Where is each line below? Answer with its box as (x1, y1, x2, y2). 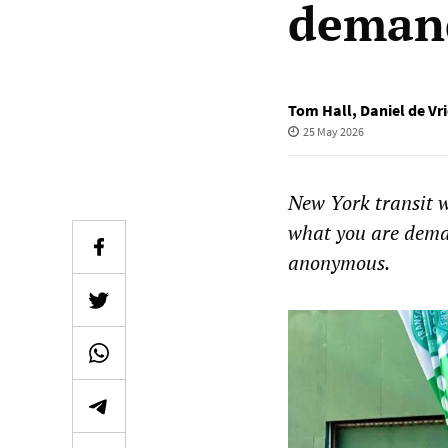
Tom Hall (288, 100, 352, 120)
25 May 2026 (302, 124, 364, 139)
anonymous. (288, 249, 390, 276)
